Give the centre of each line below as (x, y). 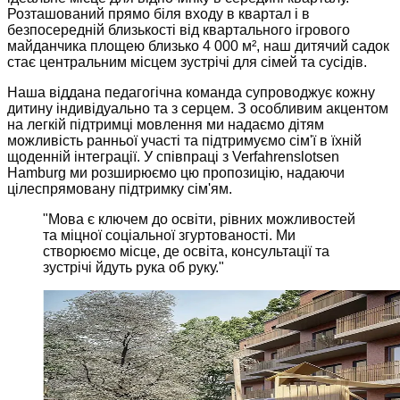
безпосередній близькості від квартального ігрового (179, 29)
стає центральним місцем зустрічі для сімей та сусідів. (187, 62)
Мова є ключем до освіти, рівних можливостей (202, 219)
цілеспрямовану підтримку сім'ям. (120, 188)
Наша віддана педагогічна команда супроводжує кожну (191, 92)
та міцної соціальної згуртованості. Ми (169, 235)
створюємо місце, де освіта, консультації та (186, 251)
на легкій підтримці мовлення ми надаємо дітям (166, 124)
